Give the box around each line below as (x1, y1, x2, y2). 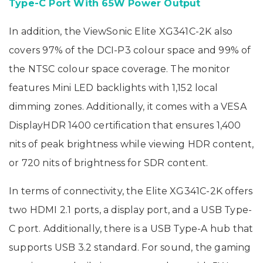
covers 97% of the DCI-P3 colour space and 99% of (9, 44, 251, 56)
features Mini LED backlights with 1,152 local (9, 82, 218, 93)
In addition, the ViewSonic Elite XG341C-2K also (9, 25, 233, 37)
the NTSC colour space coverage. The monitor (9, 63, 231, 75)
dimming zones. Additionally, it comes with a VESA (9, 100, 247, 112)
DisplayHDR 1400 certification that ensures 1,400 (9, 119, 241, 131)
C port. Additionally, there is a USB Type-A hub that (9, 222, 254, 234)
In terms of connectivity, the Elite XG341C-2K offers (9, 185, 253, 197)
